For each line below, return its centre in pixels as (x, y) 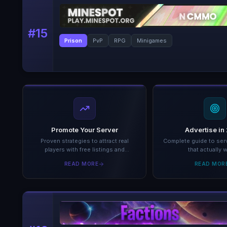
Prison (73, 41)
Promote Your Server (84, 130)
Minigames (152, 41)
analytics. (84, 158)
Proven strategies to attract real (84, 141)
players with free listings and (84, 149)
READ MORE (81, 164)
